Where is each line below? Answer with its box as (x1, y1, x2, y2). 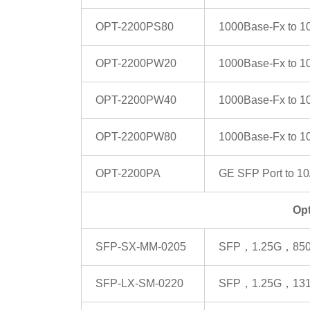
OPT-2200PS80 (95, 21, 174, 33)
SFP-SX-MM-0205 (95, 241, 186, 253)
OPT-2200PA (95, 167, 161, 180)
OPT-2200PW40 (95, 94, 176, 107)
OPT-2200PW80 (95, 131, 176, 143)
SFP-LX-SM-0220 (95, 277, 183, 290)
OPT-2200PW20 (95, 57, 176, 70)
